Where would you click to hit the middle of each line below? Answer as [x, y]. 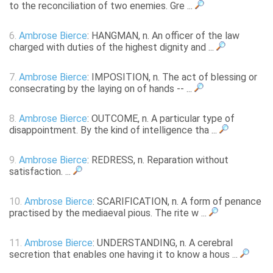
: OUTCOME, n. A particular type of [161, 119]
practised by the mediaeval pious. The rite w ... [109, 213]
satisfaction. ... [41, 172]
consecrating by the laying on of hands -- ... [102, 89]
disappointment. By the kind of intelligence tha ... [114, 130]
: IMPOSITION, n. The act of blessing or [172, 77]
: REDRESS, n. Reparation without [158, 160]
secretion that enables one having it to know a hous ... [125, 255]
